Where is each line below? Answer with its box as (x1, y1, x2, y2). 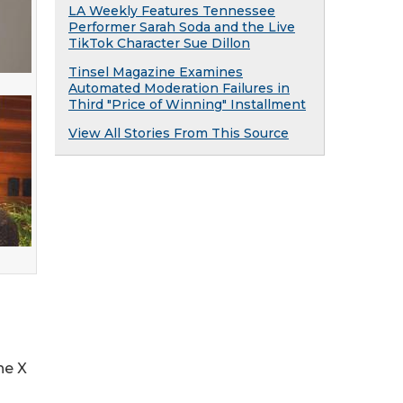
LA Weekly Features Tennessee (68, 3, 275, 19)
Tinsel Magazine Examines (68, 64, 243, 80)
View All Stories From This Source (68, 125, 289, 141)
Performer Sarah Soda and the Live (68, 19, 295, 35)
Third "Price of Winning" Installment (68, 96, 306, 112)
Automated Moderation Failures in (68, 80, 290, 96)
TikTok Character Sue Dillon (68, 35, 250, 51)
